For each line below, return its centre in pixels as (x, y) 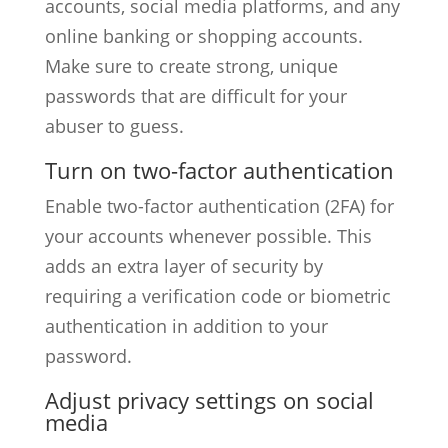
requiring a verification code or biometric (217, 296)
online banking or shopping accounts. (203, 36)
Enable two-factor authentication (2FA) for (219, 206)
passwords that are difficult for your (195, 96)
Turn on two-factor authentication (219, 170)
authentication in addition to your (186, 326)
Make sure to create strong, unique (191, 66)
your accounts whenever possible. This (208, 236)
